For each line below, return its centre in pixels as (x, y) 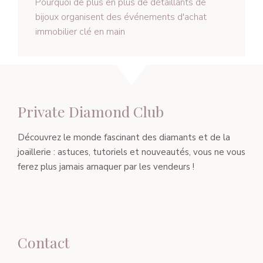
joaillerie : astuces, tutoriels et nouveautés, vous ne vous (131, 152)
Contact (44, 242)
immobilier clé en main (80, 32)
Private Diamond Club (91, 112)
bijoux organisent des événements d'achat (121, 17)
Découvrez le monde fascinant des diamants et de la (124, 138)
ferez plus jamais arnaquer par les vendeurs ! (106, 167)
